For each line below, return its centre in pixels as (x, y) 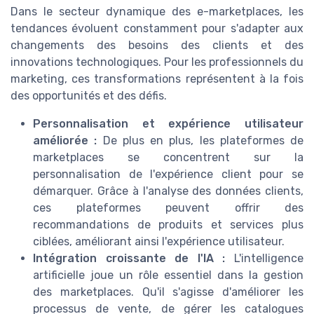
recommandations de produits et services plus (168, 224)
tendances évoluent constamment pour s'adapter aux (157, 28)
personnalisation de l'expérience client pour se (168, 174)
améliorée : (65, 140)
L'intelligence (265, 258)
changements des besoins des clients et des (157, 45)
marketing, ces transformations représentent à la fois (157, 78)
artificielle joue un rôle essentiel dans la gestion (168, 275)
